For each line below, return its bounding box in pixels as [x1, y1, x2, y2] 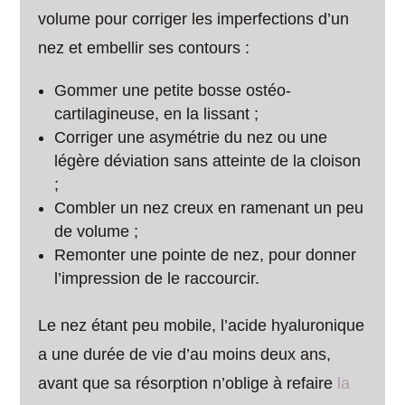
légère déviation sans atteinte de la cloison [54, 152, 362, 170]
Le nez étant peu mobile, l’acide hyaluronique [38, 316, 365, 334]
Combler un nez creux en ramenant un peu [54, 199, 364, 217]
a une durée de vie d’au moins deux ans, [38, 345, 332, 363]
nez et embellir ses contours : [38, 39, 250, 57]
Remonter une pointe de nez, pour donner [54, 246, 357, 264]
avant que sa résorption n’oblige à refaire [38, 374, 338, 392]
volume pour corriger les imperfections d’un [38, 10, 350, 28]
